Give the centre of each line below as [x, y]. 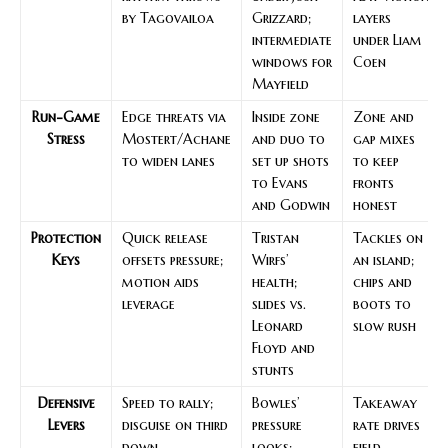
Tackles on [388, 237]
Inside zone [286, 116]
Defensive [66, 402]
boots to [382, 303]
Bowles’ [275, 402]
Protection [66, 237]
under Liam [387, 39]
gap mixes [384, 138]
